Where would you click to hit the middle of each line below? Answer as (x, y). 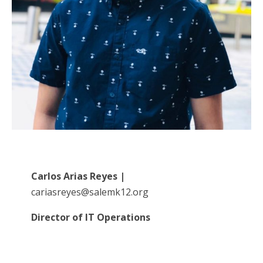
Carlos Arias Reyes (74, 176)
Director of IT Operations (90, 217)
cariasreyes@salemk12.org (90, 192)
